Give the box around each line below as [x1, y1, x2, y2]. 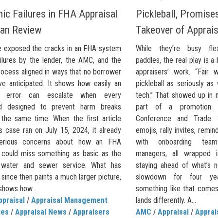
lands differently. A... [136, 195, 196, 205]
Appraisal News [15, 207, 67, 217]
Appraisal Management [31, 195, 108, 205]
